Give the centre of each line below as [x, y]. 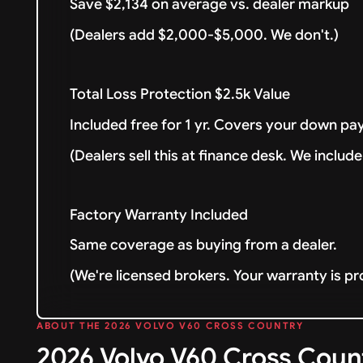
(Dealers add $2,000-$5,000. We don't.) [208, 35]
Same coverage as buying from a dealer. [204, 245]
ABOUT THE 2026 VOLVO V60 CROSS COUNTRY [170, 326]
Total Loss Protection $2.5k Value [184, 94]
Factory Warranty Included [159, 214]
